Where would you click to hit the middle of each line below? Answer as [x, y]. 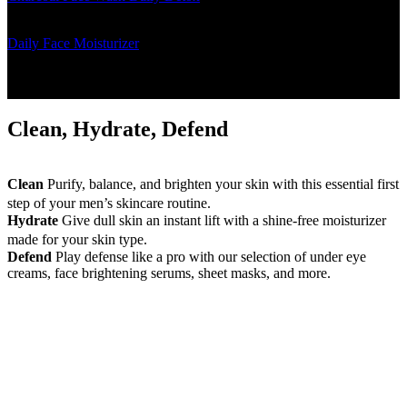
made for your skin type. [86, 240]
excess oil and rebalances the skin [103, 13]
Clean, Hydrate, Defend [118, 129]
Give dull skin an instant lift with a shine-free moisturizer [222, 221]
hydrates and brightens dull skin [98, 60]
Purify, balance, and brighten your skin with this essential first [221, 184]
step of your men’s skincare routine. [118, 203]
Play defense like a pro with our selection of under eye [209, 257]
